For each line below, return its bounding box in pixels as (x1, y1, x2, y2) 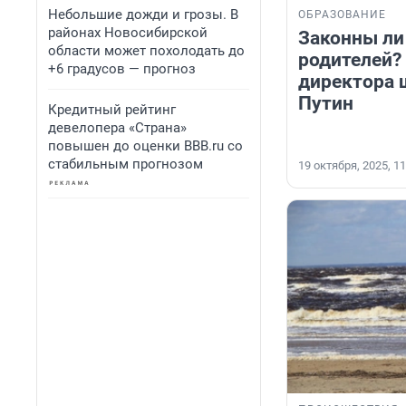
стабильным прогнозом (48, 156, 203, 172)
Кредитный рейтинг (48, 101, 176, 118)
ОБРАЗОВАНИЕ (298, 8, 386, 22)
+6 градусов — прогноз (48, 61, 196, 77)
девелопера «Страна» (48, 120, 187, 136)
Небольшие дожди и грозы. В (48, 6, 238, 23)
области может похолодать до (48, 43, 245, 59)
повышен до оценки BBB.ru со (48, 138, 243, 154)
